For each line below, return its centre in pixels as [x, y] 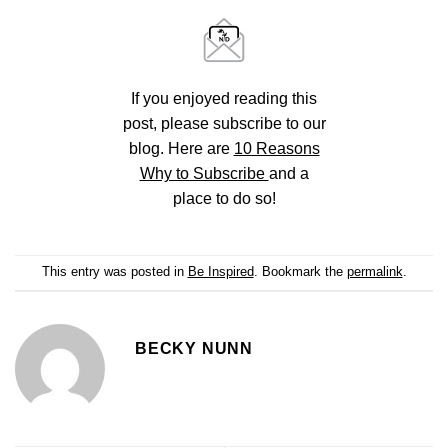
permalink [374, 271]
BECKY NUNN [194, 348]
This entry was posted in [114, 271]
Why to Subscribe [204, 173]
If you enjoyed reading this [224, 98]
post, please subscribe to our [224, 123]
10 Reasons [276, 148]
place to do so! [224, 198]
